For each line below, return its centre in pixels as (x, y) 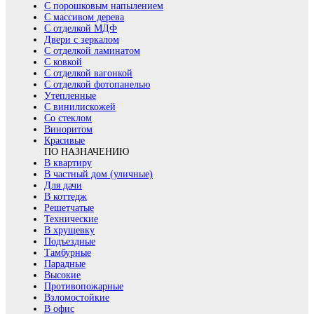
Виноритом (68, 129)
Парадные (65, 264)
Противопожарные (84, 286)
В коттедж (66, 196)
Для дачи (63, 185)
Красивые (64, 140)
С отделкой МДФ (81, 28)
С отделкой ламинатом (92, 50)
